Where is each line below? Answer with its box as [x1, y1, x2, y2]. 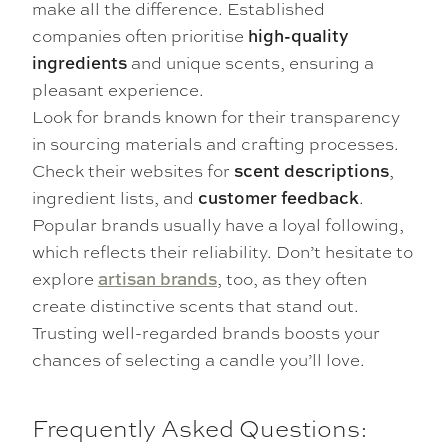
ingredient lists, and [32, 185, 198, 210]
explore [32, 266, 98, 291]
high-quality [248, 24, 349, 48]
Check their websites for [32, 158, 234, 183]
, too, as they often [217, 266, 367, 291]
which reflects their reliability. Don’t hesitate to [32, 239, 413, 264]
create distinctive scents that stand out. [32, 293, 359, 318]
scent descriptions [234, 159, 389, 183]
